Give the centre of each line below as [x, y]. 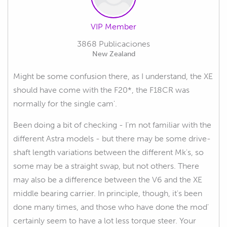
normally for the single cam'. [65, 103]
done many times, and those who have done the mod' [111, 207]
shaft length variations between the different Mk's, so [108, 152]
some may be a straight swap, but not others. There [106, 166]
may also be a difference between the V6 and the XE [108, 179]
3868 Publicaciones [113, 44]
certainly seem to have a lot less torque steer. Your [105, 220]
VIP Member [113, 26]
